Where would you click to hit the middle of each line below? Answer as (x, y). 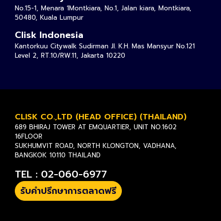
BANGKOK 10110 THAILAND (58, 155)
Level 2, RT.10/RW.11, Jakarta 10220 (70, 55)
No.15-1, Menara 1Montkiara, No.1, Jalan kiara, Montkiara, (103, 8)
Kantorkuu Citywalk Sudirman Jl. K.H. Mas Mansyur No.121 (105, 46)
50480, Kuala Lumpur (49, 17)
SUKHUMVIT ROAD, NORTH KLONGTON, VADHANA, (96, 146)
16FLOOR (29, 137)
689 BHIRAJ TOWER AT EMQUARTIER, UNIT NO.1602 (96, 127)
